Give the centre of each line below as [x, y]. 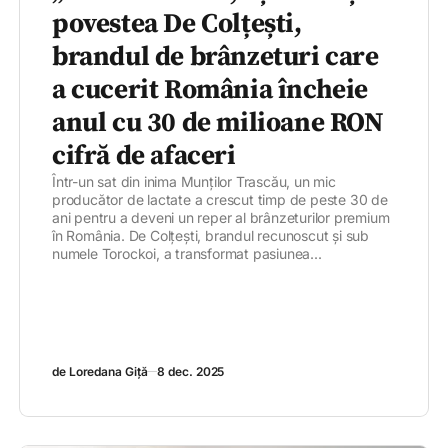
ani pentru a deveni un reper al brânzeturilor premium [221, 218]
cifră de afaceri [144, 156]
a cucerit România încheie [210, 90]
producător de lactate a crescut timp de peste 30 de [220, 200]
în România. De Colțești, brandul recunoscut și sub [210, 236]
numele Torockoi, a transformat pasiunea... [187, 254]
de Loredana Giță [100, 372]
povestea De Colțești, [177, 24]
